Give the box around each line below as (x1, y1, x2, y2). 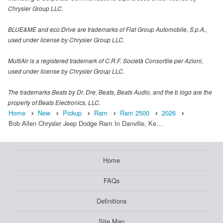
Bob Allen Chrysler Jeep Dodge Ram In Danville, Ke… (8, 118, 163, 128)
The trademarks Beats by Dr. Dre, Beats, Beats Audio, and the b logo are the (8, 88, 212, 97)
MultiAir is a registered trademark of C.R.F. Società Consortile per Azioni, (8, 56, 203, 65)
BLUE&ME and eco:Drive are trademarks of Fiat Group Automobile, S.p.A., (8, 25, 207, 34)
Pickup (63, 108, 82, 118)
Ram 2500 (120, 108, 149, 118)
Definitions (96, 196, 127, 206)
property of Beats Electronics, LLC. (8, 98, 101, 107)
